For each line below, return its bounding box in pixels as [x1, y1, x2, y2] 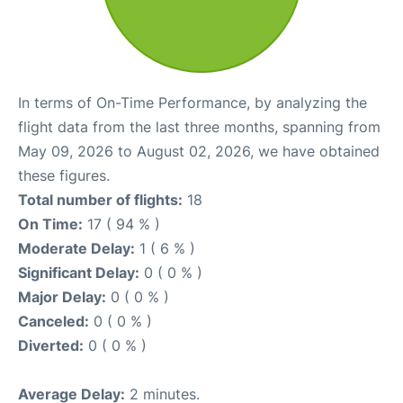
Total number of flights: [18, 190, 183, 209]
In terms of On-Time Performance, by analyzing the [18, 93, 367, 112]
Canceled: [18, 311, 89, 330]
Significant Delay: [18, 263, 139, 282]
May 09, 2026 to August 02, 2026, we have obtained [18, 141, 380, 160]
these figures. [18, 166, 110, 184]
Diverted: [18, 336, 84, 354]
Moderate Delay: [18, 238, 135, 257]
